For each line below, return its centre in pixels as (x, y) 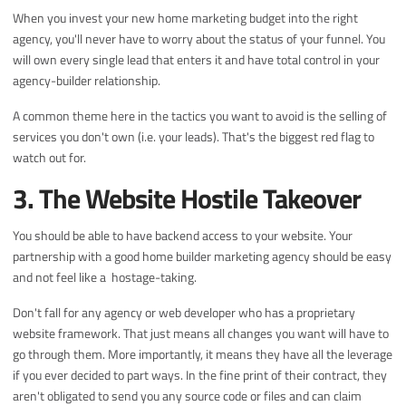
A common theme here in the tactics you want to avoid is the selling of (200, 116)
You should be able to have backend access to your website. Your (183, 236)
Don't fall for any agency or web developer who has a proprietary (184, 313)
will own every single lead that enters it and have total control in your (197, 60)
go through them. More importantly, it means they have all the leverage (203, 354)
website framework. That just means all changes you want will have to (201, 333)
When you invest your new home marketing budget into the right (186, 18)
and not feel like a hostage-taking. (106, 277)
